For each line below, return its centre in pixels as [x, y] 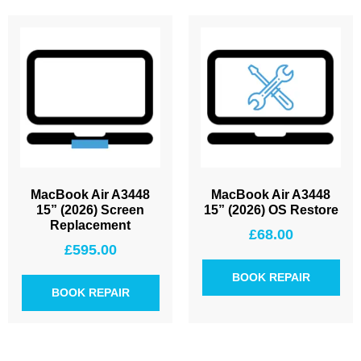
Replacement [90, 225]
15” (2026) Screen [90, 210]
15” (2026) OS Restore [271, 210]
